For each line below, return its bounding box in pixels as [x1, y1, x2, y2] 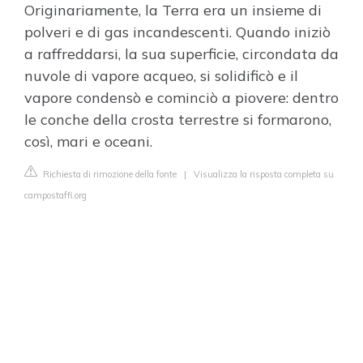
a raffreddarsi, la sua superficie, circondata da [24, 45, 339, 63]
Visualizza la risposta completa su [194, 169, 334, 180]
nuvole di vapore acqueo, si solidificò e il [24, 66, 298, 85]
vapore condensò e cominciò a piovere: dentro [24, 88, 339, 107]
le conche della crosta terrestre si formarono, [24, 110, 331, 129]
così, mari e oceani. [24, 132, 152, 151]
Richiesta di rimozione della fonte [41, 169, 177, 180]
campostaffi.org [24, 190, 87, 201]
